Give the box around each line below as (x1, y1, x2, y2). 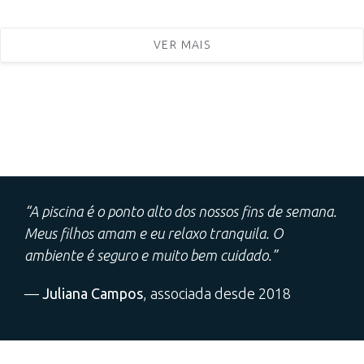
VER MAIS (153, 37, 211, 51)
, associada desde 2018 (143, 284, 291, 301)
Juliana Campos (42, 284, 143, 301)
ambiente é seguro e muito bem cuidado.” (24, 246, 280, 263)
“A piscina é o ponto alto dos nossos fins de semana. (24, 202, 336, 219)
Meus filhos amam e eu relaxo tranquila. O (24, 224, 283, 241)
